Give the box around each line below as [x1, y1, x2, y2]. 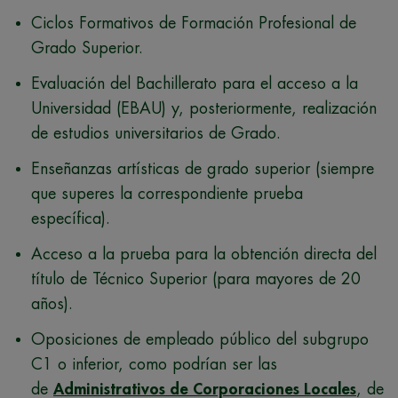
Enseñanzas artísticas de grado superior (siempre [31, 160, 374, 177]
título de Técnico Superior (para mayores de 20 [31, 270, 361, 287]
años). [31, 295, 73, 312]
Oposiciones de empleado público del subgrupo [31, 330, 369, 347]
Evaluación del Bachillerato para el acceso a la [31, 75, 358, 92]
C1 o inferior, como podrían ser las [31, 355, 277, 372]
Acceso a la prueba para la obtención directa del [31, 245, 377, 262]
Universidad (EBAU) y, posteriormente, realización [31, 99, 377, 116]
